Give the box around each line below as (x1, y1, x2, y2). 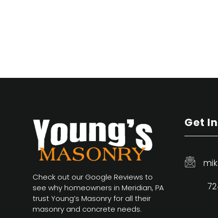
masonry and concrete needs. (33, 203, 142, 214)
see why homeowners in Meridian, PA (33, 182, 164, 193)
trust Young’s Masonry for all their (33, 193, 151, 203)
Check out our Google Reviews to (33, 171, 153, 182)
